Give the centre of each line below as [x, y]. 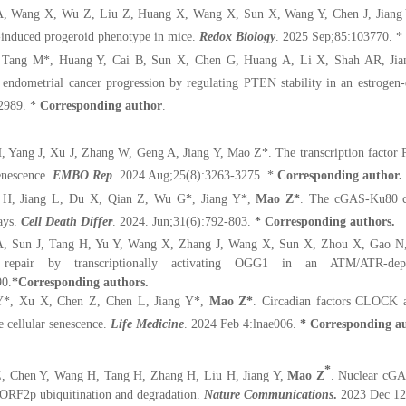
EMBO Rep [82, 175]
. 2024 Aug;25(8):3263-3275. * [193, 175]
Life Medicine [147, 324]
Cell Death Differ [67, 221]
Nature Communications [269, 394]
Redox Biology [237, 36]
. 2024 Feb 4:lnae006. [242, 324]
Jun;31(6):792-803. [203, 221]
